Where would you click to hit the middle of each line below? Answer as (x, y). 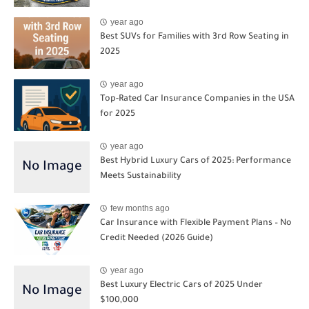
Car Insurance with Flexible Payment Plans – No (196, 223)
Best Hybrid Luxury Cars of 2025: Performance (196, 161)
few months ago (140, 209)
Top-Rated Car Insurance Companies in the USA (197, 99)
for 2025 (118, 114)
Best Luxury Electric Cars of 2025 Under (181, 285)
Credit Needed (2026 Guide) (157, 238)
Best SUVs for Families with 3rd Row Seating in (195, 37)
